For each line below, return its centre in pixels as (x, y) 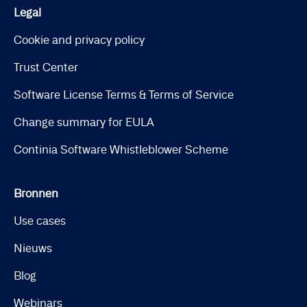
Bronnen (36, 193)
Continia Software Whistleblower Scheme (121, 149)
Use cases (40, 220)
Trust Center (46, 67)
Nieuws (33, 248)
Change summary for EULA (84, 122)
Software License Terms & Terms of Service (124, 94)
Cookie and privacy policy (79, 39)
